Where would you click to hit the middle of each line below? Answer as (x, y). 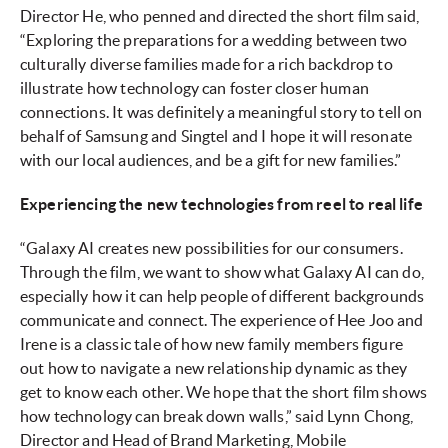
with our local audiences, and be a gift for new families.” (211, 160)
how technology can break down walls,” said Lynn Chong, (217, 416)
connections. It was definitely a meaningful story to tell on (221, 112)
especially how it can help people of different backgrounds (222, 296)
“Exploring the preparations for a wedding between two (214, 40)
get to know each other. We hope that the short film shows (224, 392)
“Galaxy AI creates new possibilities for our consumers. (211, 248)
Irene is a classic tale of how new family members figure (211, 344)
